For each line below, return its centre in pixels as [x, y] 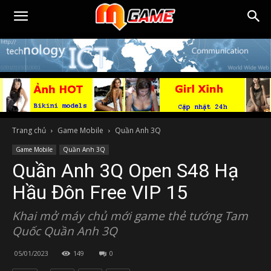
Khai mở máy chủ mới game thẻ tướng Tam [130, 216]
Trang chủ [29, 130]
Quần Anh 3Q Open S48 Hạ [125, 171]
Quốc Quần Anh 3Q [65, 231]
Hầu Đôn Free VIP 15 [100, 192]
